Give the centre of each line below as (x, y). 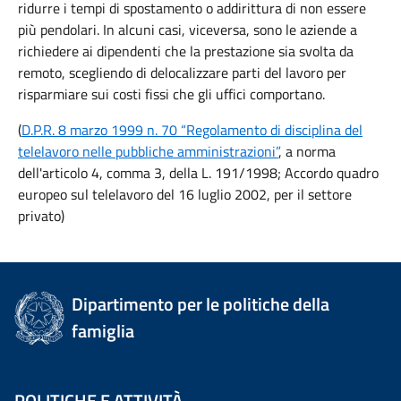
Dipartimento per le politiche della (201, 304)
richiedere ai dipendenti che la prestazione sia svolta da (186, 51)
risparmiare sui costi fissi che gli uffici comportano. (171, 94)
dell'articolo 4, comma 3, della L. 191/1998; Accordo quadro (198, 173)
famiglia (103, 331)
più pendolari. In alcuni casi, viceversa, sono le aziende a (188, 30)
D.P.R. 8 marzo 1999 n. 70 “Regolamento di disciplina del (192, 130)
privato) (41, 216)
